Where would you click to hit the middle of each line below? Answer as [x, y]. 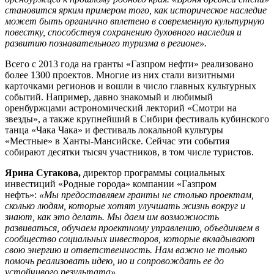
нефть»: [22, 194]
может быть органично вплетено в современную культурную [135, 21]
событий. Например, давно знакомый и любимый [109, 97]
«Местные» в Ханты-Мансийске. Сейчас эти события [117, 141]
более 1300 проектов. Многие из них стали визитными [120, 75]
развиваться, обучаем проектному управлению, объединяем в [132, 228]
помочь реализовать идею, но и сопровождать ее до [114, 261]
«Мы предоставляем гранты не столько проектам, [146, 194]
